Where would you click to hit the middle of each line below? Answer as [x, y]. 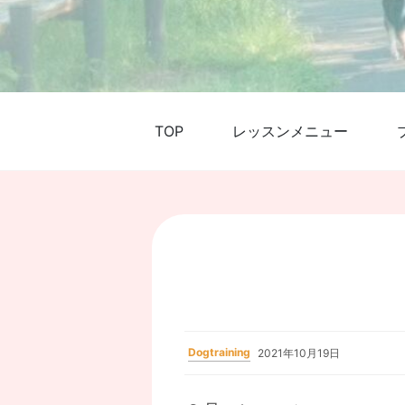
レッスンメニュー [290, 131]
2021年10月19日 [299, 353]
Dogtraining [219, 352]
